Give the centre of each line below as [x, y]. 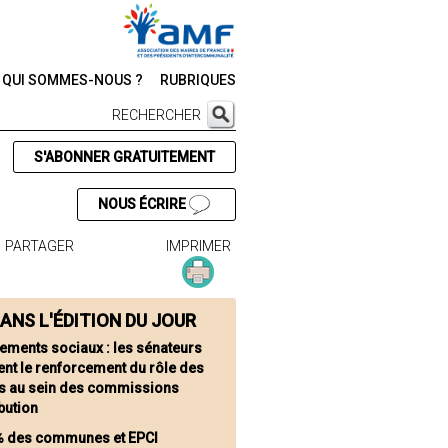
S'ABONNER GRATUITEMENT [124, 157]
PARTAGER [40, 246]
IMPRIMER [198, 246]
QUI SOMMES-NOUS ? [72, 80]
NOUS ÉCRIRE [143, 204]
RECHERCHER [156, 115]
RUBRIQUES [198, 80]
